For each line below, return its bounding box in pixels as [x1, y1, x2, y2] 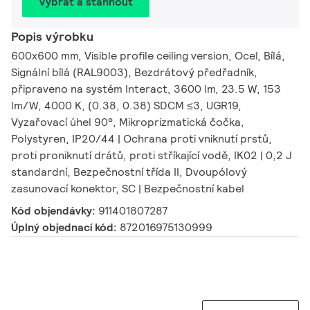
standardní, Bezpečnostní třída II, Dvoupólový [11, 165, 247, 180]
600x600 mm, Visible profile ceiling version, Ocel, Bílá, [11, 48, 285, 64]
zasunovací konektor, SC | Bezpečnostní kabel [11, 181, 244, 197]
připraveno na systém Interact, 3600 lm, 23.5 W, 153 [11, 82, 281, 97]
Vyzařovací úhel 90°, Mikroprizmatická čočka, [11, 115, 244, 130]
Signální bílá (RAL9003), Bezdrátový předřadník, [11, 65, 257, 80]
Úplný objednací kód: [11, 220, 120, 235]
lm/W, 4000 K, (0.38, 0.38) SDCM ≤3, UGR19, [11, 98, 241, 113]
